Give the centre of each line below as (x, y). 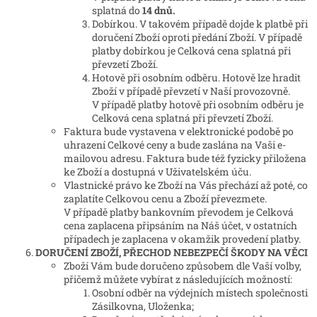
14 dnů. (159, 11)
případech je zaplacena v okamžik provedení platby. (182, 239)
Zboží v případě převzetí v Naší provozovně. (191, 91)
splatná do (117, 11)
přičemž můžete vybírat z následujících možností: (178, 279)
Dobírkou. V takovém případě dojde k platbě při (200, 24)
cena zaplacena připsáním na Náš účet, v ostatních (180, 226)
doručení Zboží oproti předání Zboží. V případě (197, 38)
